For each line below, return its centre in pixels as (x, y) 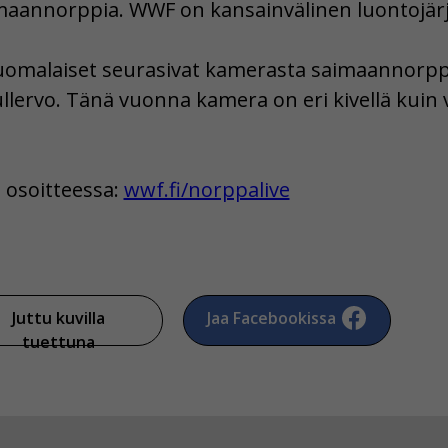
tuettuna (58, 342)
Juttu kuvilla (58, 318)
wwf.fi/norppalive (206, 190)
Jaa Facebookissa (271, 318)
